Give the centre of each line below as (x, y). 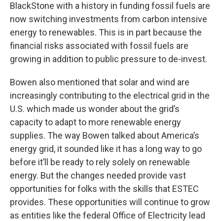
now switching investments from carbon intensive (109, 19)
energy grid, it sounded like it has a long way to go (106, 149)
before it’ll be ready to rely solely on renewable (100, 162)
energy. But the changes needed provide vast (98, 176)
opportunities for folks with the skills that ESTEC (104, 189)
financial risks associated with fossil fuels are (99, 46)
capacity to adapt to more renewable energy (95, 122)
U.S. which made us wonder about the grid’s (95, 109)
